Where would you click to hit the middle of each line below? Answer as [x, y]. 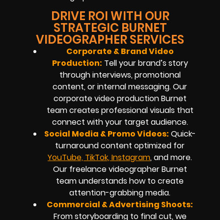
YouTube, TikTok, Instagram [99, 157]
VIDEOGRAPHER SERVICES [110, 39]
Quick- [182, 134]
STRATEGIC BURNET [110, 27]
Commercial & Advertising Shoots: [120, 204]
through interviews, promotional [120, 75]
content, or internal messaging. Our [120, 86]
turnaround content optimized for [120, 145]
